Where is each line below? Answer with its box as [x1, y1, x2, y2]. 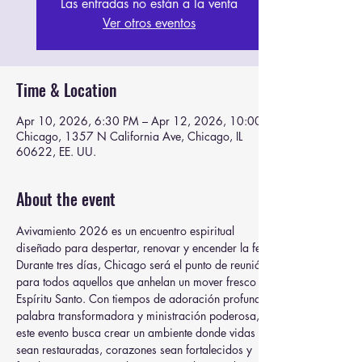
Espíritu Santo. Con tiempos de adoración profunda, [16, 291, 274, 306]
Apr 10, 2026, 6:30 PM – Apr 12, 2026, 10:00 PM [16, 113, 281, 128]
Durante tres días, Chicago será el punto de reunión [16, 257, 270, 272]
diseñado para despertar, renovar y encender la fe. [16, 240, 267, 255]
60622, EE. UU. [16, 144, 96, 159]
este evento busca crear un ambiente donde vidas [16, 325, 259, 340]
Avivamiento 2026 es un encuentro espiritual [16, 223, 238, 238]
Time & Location [16, 78, 116, 102]
